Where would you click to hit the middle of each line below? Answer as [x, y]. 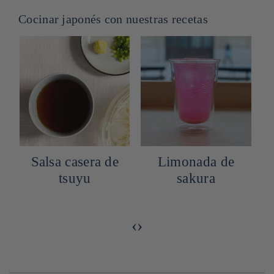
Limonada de [196, 162]
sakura [196, 179]
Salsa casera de [75, 162]
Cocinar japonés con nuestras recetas [113, 20]
